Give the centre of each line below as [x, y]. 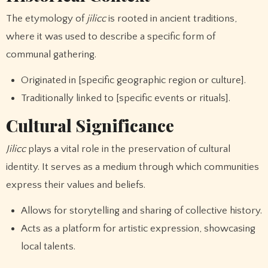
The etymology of [46, 19]
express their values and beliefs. [75, 185]
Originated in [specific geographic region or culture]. [134, 80]
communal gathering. [51, 55]
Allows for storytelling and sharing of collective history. [142, 211]
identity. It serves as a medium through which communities [132, 167]
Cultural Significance [90, 126]
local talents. [48, 247]
